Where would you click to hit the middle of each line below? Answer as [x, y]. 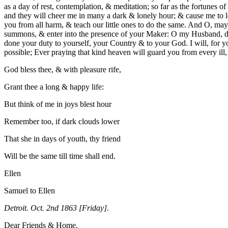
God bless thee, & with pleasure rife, [63, 70]
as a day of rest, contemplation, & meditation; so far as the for [102, 7]
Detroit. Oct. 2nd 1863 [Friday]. [56, 208]
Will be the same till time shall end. [60, 156]
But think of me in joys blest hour [58, 104]
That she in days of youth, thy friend [62, 139]
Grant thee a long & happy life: [54, 87]
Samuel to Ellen [30, 191]
